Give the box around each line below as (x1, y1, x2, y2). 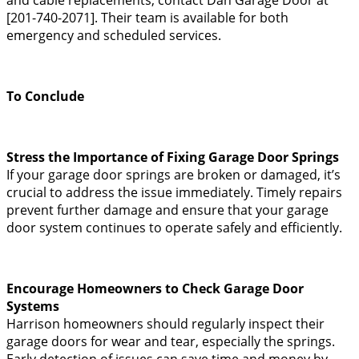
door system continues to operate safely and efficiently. (6, 218, 342, 236)
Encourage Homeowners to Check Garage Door (6, 279, 304, 297)
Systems (6, 296, 59, 315)
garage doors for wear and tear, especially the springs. (6, 332, 335, 350)
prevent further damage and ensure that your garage (6, 200, 329, 219)
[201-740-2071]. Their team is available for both (6, 8, 288, 26)
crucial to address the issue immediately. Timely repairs (6, 183, 342, 201)
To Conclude (6, 87, 84, 105)
